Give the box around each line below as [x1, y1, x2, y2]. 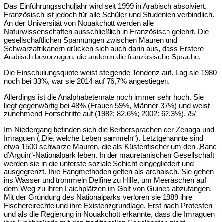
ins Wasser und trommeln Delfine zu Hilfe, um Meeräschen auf [4, 176, 206, 185]
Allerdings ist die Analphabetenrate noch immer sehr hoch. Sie [4, 93, 204, 102]
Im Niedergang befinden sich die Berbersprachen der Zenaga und [4, 125, 214, 134]
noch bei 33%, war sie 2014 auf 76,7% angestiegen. [4, 77, 170, 86]
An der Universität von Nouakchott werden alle [4, 19, 154, 28]
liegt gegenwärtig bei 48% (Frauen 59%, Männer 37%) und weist [4, 101, 210, 110]
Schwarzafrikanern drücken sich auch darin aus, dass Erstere [4, 44, 204, 53]
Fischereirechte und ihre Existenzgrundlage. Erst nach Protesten [4, 201, 212, 210]
